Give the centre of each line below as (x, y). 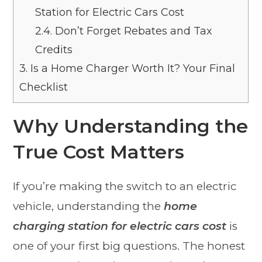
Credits (54, 49)
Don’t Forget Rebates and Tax (132, 31)
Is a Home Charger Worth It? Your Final (132, 68)
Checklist (44, 87)
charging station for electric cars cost (120, 226)
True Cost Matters (99, 151)
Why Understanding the (131, 126)
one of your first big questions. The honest (129, 246)
